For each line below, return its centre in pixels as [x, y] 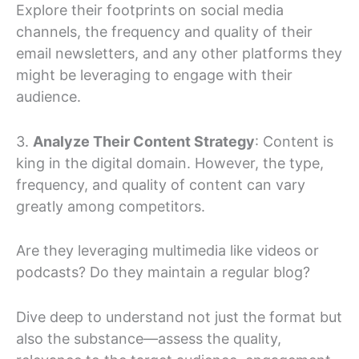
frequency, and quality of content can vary [161, 184]
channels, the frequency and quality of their [164, 31]
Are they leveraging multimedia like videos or [167, 251]
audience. [48, 96]
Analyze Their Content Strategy [144, 141]
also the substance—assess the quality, [149, 339]
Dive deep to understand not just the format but [179, 317]
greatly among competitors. [111, 206]
